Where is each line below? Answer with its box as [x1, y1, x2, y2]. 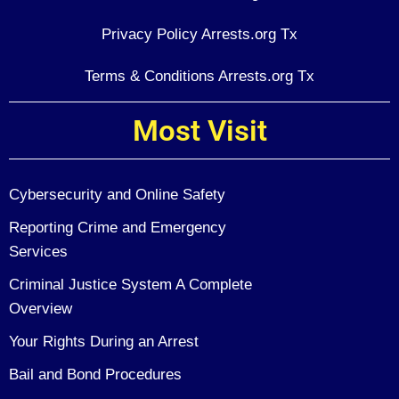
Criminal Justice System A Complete [9, 275, 252, 293]
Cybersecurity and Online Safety [9, 185, 225, 203]
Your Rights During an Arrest [9, 332, 199, 350]
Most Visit [132, 113, 267, 149]
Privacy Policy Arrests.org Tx [102, 26, 297, 43]
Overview [9, 299, 72, 317]
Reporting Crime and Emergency [9, 218, 226, 236]
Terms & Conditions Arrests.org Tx [85, 68, 314, 85]
